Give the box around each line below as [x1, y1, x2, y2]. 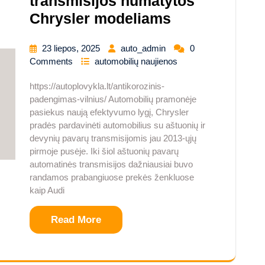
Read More [51, 214, 101, 226]
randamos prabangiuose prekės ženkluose [30, 172, 194, 183]
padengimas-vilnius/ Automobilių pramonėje [30, 94, 196, 105]
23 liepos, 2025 [42, 43, 102, 54]
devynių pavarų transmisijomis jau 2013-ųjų [30, 133, 196, 144]
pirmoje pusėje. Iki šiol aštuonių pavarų [30, 146, 179, 157]
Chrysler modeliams [30, 10, 171, 27]
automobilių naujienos [95, 56, 177, 67]
